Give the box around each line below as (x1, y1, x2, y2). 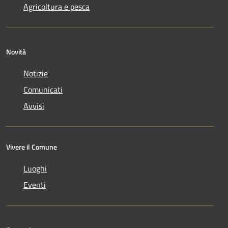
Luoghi (23, 162, 47, 175)
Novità (6, 46, 26, 58)
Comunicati (23, 83, 63, 96)
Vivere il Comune (6, 141, 57, 153)
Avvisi (23, 100, 44, 112)
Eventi (23, 179, 46, 191)
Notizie (23, 67, 48, 80)
